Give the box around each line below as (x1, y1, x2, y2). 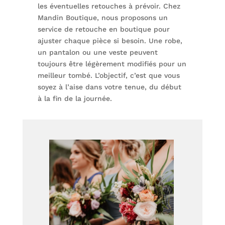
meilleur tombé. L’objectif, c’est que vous (37, 71, 180, 80)
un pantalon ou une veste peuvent (37, 48, 158, 57)
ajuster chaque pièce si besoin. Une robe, (37, 37, 182, 45)
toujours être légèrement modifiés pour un (37, 60, 186, 68)
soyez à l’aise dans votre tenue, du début (37, 83, 181, 91)
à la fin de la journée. (37, 94, 112, 103)
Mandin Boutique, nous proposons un (37, 14, 168, 22)
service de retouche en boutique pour (37, 25, 170, 34)
